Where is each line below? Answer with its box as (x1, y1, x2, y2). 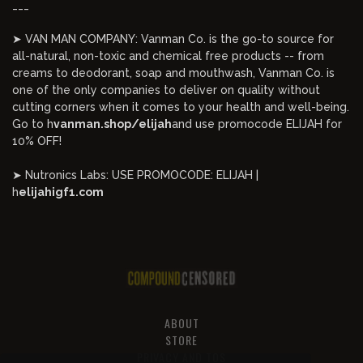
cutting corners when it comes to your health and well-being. (12, 100, 349, 113)
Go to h (12, 117, 53, 130)
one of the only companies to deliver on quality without (12, 83, 320, 96)
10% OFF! (12, 135, 62, 147)
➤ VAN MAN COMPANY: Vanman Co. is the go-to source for (12, 32, 334, 45)
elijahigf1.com (19, 186, 104, 199)
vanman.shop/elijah (53, 117, 172, 130)
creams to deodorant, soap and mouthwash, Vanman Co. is (12, 66, 335, 79)
